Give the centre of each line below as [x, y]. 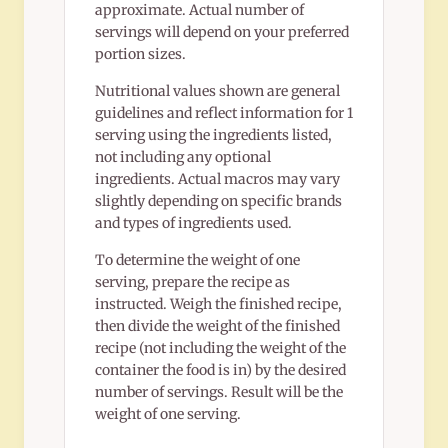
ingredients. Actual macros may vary [217, 179]
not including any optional [183, 157]
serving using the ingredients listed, [213, 135]
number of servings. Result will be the [219, 392]
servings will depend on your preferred [222, 32]
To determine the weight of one [197, 260]
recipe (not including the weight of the [220, 348]
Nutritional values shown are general [217, 91]
